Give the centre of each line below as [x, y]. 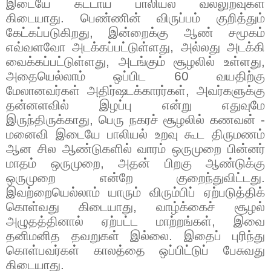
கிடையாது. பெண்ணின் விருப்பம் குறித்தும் [135, 18]
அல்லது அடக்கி [223, 47]
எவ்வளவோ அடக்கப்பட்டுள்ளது [88, 47]
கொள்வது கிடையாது [70, 207]
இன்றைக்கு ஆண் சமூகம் [187, 33]
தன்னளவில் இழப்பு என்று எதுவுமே [135, 106]
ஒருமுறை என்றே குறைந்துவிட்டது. [135, 178]
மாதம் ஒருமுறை [53, 164]
